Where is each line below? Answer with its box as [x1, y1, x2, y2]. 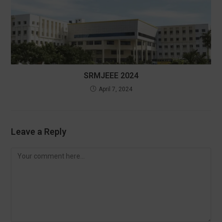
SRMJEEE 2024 [84, 70, 138, 80]
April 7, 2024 [98, 85, 132, 93]
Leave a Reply [11, 126, 67, 137]
